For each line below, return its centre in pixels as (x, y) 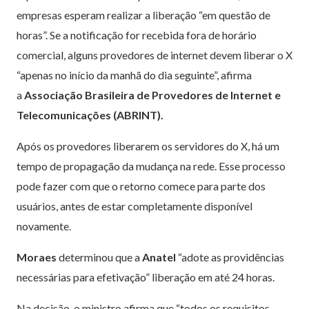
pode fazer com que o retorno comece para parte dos (141, 186)
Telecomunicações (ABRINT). (90, 115)
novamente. (44, 226)
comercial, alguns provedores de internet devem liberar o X (154, 55)
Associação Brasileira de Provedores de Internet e (151, 95)
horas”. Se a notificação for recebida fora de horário (137, 35)
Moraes (37, 257)
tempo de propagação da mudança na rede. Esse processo (151, 166)
